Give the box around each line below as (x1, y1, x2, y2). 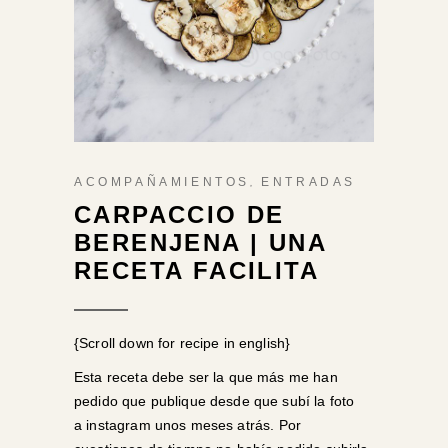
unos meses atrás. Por (150, 417, 301, 433)
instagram (86, 417, 151, 433)
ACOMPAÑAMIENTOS (74, 175, 250, 189)
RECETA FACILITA (74, 257, 319, 284)
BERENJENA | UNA (74, 229, 326, 256)
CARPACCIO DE (74, 201, 285, 228)
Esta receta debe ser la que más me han (74, 369, 338, 385)
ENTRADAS (261, 175, 357, 189)
